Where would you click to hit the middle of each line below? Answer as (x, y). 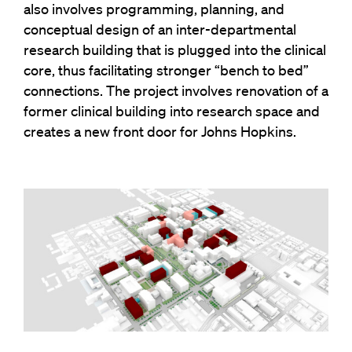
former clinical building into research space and (172, 110)
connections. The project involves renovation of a (176, 90)
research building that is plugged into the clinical (175, 49)
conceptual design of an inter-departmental (160, 29)
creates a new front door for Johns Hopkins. (160, 131)
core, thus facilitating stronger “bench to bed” (166, 70)
